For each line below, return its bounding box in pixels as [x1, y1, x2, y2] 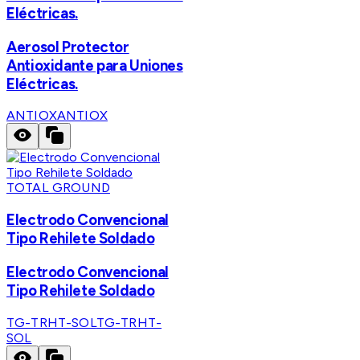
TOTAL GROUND [6, 180, 110, 196]
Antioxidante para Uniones [6, 55, 183, 75]
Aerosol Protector [6, 37, 129, 56]
